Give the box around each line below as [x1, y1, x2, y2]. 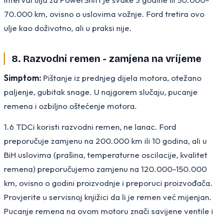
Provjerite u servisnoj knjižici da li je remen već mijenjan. [4, 191, 212, 202]
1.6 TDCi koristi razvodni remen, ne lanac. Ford [4, 121, 176, 132]
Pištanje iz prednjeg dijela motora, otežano [41, 72, 201, 83]
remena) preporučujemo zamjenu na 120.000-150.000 [4, 163, 207, 174]
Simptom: [4, 72, 41, 83]
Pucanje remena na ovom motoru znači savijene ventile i [4, 205, 213, 216]
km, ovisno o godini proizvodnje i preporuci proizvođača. [4, 177, 213, 188]
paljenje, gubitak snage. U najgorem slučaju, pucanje [4, 86, 198, 97]
